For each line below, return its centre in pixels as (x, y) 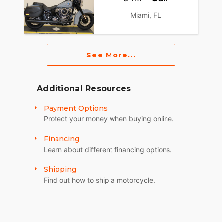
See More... (111, 55)
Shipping (60, 170)
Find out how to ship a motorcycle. (99, 180)
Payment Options (76, 108)
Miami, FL (146, 15)
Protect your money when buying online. (109, 119)
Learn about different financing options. (108, 150)
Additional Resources (84, 89)
